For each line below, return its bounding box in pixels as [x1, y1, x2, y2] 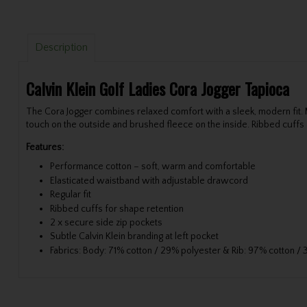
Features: [25, 141, 64, 153]
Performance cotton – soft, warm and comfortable [49, 161, 256, 173]
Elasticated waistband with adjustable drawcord [49, 175, 248, 186]
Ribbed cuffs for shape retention [49, 203, 184, 214]
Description [34, 40, 88, 53]
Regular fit [49, 189, 91, 201]
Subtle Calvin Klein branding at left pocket [49, 231, 219, 243]
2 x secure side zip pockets [49, 217, 162, 228]
